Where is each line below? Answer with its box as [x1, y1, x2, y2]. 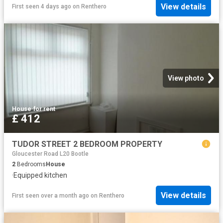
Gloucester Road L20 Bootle [12, 150, 89, 157]
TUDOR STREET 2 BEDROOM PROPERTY [12, 139, 162, 149]
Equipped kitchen [13, 171, 67, 179]
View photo [168, 74, 204, 83]
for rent [33, 106, 55, 113]
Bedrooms [15, 160, 46, 168]
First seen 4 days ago [12, 3, 71, 10]
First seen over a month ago [12, 192, 89, 199]
